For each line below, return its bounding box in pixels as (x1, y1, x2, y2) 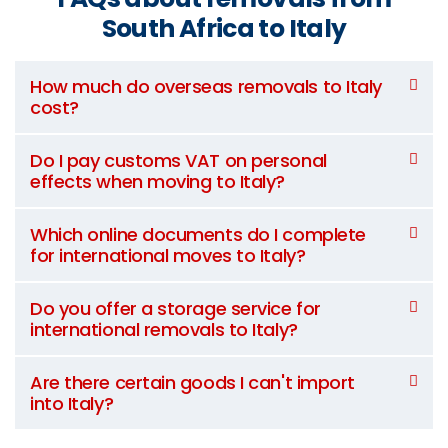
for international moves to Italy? (30, 242, 306, 268)
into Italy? (30, 390, 114, 416)
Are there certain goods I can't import (30, 369, 355, 395)
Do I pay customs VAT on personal (30, 147, 327, 173)
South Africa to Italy (101, 10, 347, 46)
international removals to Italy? (30, 316, 298, 342)
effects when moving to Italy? (30, 168, 285, 194)
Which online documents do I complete (30, 221, 366, 247)
